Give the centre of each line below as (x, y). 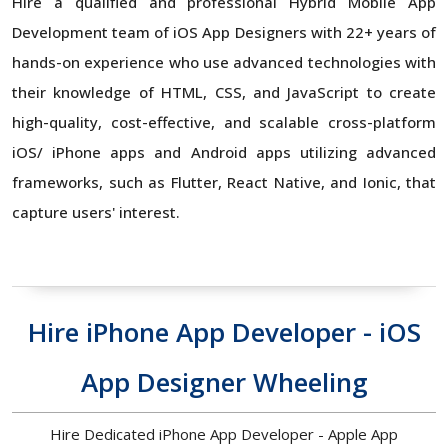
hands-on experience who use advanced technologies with (224, 61)
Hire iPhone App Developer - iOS (224, 331)
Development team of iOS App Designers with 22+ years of (224, 31)
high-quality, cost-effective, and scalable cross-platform (224, 121)
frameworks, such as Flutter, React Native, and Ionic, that (224, 181)
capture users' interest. (96, 211)
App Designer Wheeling (224, 381)
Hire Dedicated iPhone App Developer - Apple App (224, 433)
